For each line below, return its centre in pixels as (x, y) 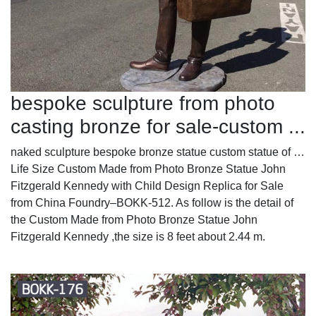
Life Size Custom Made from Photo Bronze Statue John (148, 169)
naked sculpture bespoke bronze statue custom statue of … (158, 152)
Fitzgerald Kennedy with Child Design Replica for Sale (147, 186)
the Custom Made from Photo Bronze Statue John (134, 219)
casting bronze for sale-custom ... (158, 126)
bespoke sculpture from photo (143, 103)
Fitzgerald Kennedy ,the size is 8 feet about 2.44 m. (138, 236)
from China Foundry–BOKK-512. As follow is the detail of (152, 202)
